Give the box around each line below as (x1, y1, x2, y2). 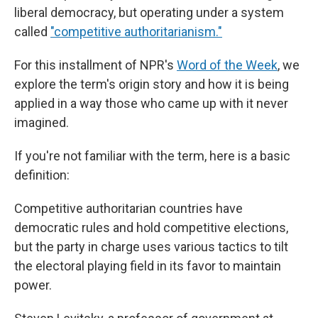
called (14, 24, 50, 39)
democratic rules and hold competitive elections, (14, 220, 288, 235)
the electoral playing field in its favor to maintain (14, 258, 281, 273)
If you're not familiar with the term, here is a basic (14, 148, 290, 163)
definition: (14, 168, 70, 182)
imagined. (14, 115, 69, 130)
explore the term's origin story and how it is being (14, 77, 289, 92)
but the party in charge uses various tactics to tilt (14, 239, 288, 254)
